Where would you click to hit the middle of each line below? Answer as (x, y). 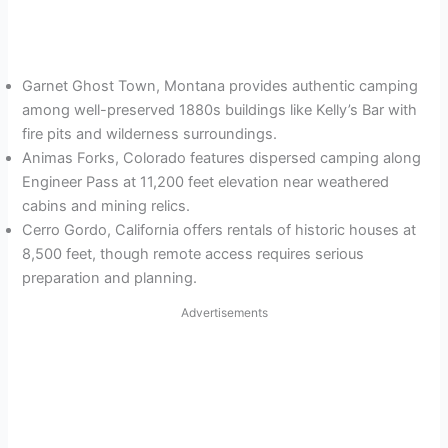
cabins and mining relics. (106, 205)
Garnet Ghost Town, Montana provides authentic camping (220, 85)
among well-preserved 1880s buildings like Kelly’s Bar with (220, 109)
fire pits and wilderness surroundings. (150, 133)
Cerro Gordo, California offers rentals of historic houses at (219, 229)
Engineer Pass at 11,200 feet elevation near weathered (206, 181)
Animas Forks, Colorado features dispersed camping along (222, 157)
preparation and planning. (110, 277)
